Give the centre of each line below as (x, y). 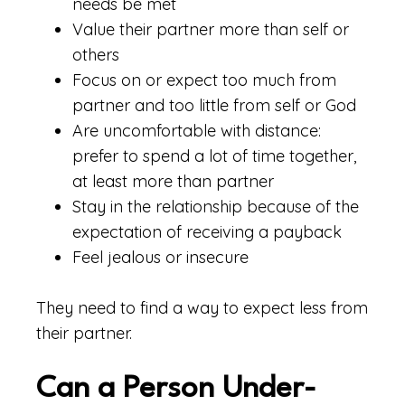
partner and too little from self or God (214, 105)
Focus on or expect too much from (204, 80)
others (96, 55)
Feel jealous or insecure (160, 257)
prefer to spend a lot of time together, (214, 156)
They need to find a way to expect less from (202, 308)
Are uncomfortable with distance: (197, 131)
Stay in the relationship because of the (216, 207)
